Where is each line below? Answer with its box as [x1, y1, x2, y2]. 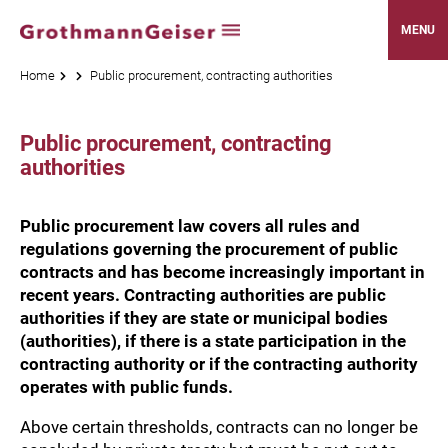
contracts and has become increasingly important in [20, 262, 425, 282]
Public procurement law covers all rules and [20, 216, 360, 236]
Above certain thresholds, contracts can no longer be [20, 417, 418, 437]
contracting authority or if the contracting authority [20, 354, 418, 374]
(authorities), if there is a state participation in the [20, 331, 406, 351]
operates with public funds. [20, 377, 237, 397]
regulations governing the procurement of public [20, 239, 398, 259]
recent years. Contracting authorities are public [20, 285, 386, 305]
